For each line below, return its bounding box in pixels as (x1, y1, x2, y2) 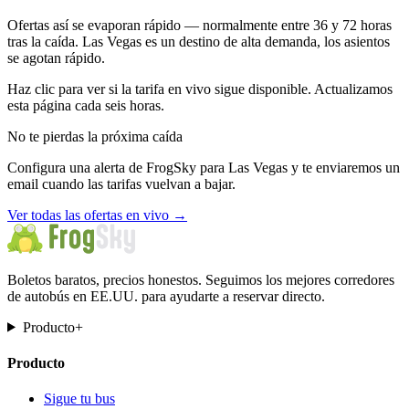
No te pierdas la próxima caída (7, 128, 183, 144)
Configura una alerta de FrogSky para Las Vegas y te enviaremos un (7, 159, 400, 175)
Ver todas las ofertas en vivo (7, 206, 169, 223)
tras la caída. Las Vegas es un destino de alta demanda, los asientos (7, 33, 390, 49)
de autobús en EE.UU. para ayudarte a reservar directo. (7, 288, 325, 304)
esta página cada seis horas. (7, 97, 164, 113)
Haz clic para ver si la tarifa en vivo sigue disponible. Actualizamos (7, 80, 393, 97)
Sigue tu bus (44, 391, 115, 407)
